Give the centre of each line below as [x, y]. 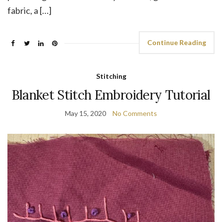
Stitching [111, 76]
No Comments [135, 113]
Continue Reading [177, 42]
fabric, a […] [29, 10]
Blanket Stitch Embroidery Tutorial [111, 95]
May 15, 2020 [85, 113]
